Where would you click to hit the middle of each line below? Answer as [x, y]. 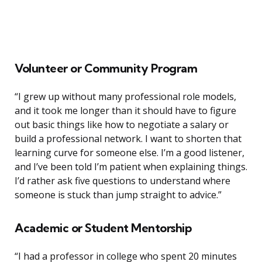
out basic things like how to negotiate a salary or [122, 125]
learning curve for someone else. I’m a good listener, [130, 153]
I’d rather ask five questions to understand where [123, 181]
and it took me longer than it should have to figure [125, 111]
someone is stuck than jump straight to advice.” [118, 195]
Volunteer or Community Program [106, 68]
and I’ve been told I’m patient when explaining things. [131, 167]
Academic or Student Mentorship [103, 228]
